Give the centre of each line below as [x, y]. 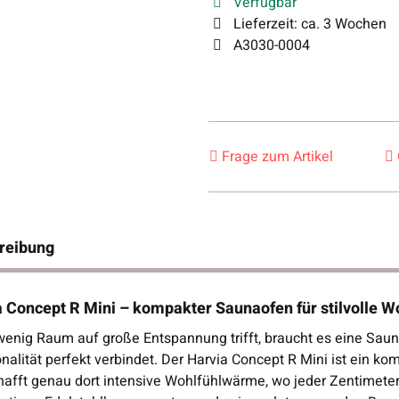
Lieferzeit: [267, 24]
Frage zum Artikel [277, 156]
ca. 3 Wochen [344, 24]
